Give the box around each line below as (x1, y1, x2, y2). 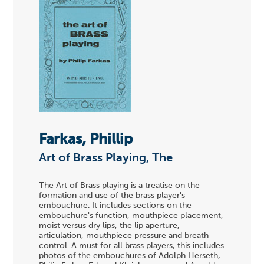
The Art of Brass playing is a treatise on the (39, 181, 200, 190)
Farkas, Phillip (39, 132, 133, 147)
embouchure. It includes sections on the (39, 202, 192, 210)
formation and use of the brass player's (39, 192, 186, 200)
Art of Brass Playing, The (39, 152, 173, 164)
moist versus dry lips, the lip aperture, (39, 222, 180, 230)
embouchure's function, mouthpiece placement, (39, 212, 224, 220)
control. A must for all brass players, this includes (39, 242, 225, 250)
